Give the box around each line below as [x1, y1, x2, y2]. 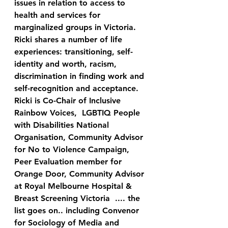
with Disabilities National [14, 120, 111, 130]
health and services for [14, 10, 103, 20]
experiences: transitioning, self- [14, 47, 133, 56]
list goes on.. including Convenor [14, 206, 141, 215]
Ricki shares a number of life [14, 35, 125, 44]
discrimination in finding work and [14, 71, 147, 81]
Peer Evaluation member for [14, 157, 124, 166]
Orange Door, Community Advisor [14, 169, 147, 179]
